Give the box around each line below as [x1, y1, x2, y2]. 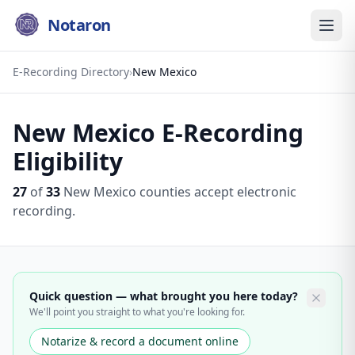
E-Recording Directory [13, 64, 129, 79]
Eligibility [13, 145, 123, 177]
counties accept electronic [136, 183, 296, 200]
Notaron [48, 14, 111, 36]
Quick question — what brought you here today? [29, 288, 298, 303]
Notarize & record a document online [41, 334, 239, 349]
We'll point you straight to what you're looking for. [29, 305, 245, 319]
